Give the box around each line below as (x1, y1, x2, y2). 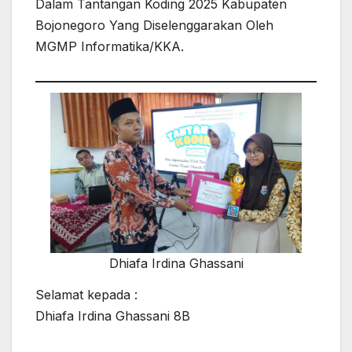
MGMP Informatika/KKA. (35, 38, 184, 54)
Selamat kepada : (35, 287, 137, 303)
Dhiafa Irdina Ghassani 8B (35, 308, 190, 324)
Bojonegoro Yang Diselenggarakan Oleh (35, 16, 273, 33)
